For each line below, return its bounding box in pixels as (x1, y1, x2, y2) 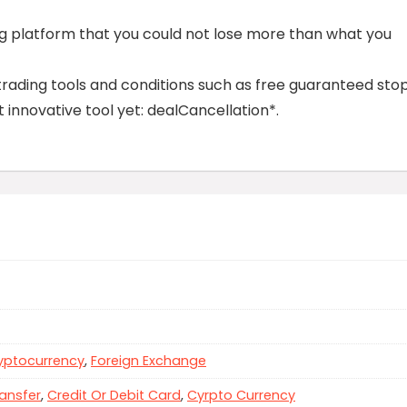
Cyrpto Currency (187, 386, 295, 405)
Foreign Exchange (91, 352, 206, 371)
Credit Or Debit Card (47, 386, 181, 405)
